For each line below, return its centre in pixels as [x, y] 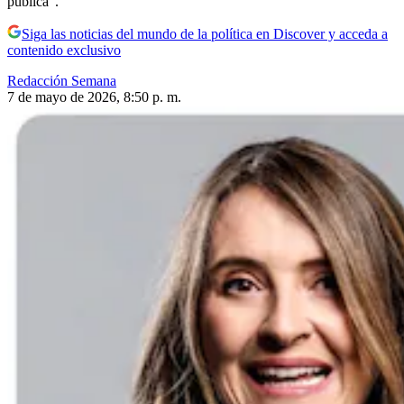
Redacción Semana [62, 80]
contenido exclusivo [64, 50]
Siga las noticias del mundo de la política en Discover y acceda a [205, 33]
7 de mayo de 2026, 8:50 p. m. [94, 96]
